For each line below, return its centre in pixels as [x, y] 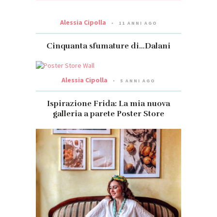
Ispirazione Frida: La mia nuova [108, 104]
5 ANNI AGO [138, 81]
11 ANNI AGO [138, 23]
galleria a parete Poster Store [108, 114]
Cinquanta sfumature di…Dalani [108, 46]
